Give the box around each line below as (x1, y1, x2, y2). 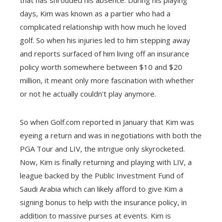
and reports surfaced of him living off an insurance (20, 49, 189, 59)
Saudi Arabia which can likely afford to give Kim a (20, 184, 183, 194)
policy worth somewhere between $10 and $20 (20, 62, 182, 72)
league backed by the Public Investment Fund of (20, 170, 183, 181)
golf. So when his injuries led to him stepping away (20, 35, 190, 46)
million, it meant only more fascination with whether (20, 75, 194, 86)
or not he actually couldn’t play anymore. (20, 89, 156, 99)
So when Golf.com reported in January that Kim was (20, 117, 194, 127)
